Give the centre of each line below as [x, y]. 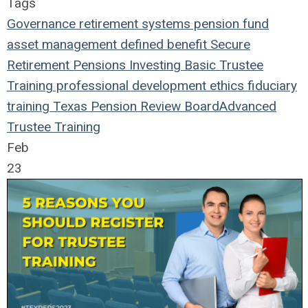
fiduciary [271, 85]
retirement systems [133, 23]
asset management [62, 44]
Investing [153, 65]
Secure [229, 44]
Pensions [98, 65]
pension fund [230, 23]
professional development [130, 85]
